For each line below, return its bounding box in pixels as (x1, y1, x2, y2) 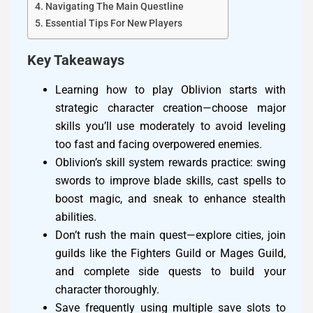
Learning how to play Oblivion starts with (55, 83, 286, 97)
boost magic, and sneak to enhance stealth (55, 192, 286, 206)
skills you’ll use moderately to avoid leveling (55, 119, 286, 133)
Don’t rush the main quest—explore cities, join (55, 228, 286, 242)
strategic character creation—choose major (55, 101, 286, 115)
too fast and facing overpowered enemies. (55, 138, 262, 152)
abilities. (55, 210, 96, 224)
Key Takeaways (27, 52, 124, 69)
